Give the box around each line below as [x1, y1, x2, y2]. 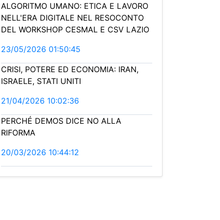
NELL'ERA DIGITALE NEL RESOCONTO [1, 13, 144, 23]
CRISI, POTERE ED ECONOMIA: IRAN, [1, 64, 138, 74]
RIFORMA [1, 128, 35, 137]
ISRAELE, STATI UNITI [1, 76, 81, 86]
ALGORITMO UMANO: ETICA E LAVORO [1, 1, 148, 11]
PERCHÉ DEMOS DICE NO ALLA [1, 116, 121, 126]
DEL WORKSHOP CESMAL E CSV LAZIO [1, 25, 149, 34]
